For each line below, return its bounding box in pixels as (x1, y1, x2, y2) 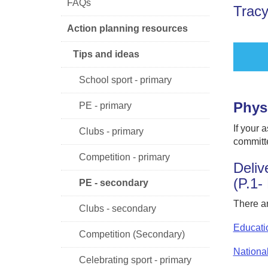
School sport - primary (79, 74, 172, 85)
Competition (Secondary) (79, 229, 185, 239)
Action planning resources (67, 23, 188, 33)
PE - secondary (79, 177, 148, 188)
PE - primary (79, 100, 132, 111)
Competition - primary (79, 151, 170, 162)
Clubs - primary (79, 126, 144, 136)
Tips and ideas (73, 48, 139, 59)
